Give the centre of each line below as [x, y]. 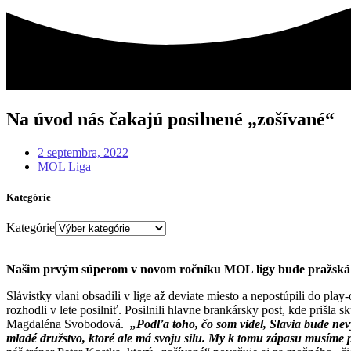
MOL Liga [64, 167]
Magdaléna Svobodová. [68, 324]
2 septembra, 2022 [83, 153]
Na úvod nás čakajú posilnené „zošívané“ [170, 119]
